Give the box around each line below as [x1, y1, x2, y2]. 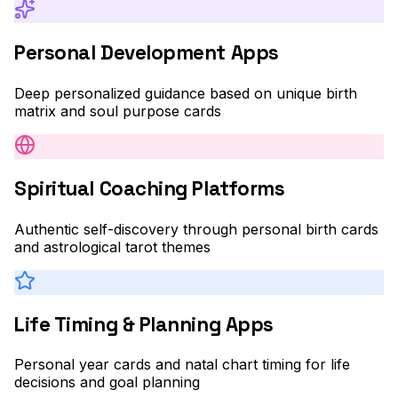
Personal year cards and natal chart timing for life [14, 355, 350, 374]
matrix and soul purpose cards [14, 101, 221, 120]
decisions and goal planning [14, 373, 200, 392]
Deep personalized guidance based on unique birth [14, 84, 357, 102]
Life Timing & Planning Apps [14, 311, 274, 338]
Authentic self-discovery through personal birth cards [14, 219, 378, 238]
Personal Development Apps [14, 40, 279, 67]
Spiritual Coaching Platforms [14, 176, 285, 203]
